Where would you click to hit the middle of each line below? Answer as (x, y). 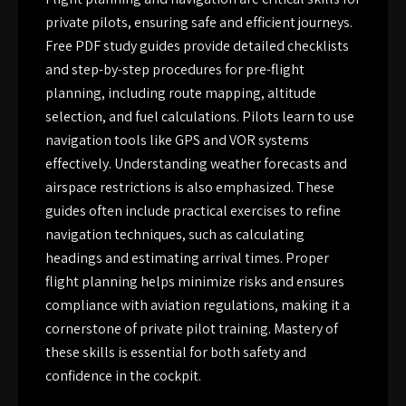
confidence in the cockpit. (123, 375)
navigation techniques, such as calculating (175, 234)
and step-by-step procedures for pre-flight (175, 69)
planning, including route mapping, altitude (181, 92)
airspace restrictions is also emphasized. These (190, 187)
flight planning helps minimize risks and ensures (195, 281)
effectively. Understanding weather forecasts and (196, 163)
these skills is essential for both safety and (176, 352)
